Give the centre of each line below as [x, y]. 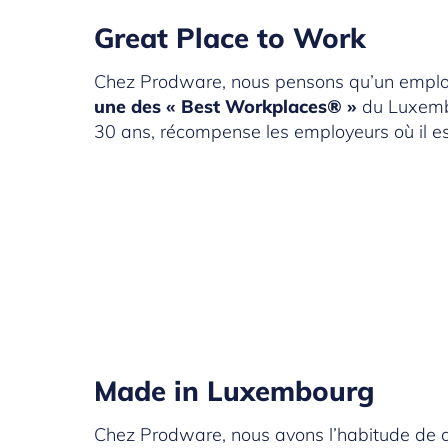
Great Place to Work [230, 38]
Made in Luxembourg [234, 391]
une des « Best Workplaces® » [228, 107]
